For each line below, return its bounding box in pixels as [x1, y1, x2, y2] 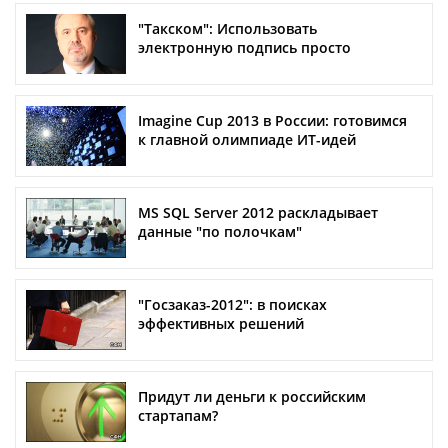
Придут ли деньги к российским [138, 387, 366, 407]
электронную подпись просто [138, 38, 351, 58]
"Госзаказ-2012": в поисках [138, 295, 327, 315]
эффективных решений [138, 314, 304, 334]
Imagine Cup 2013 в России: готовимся [138, 111, 407, 131]
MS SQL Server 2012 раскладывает [138, 203, 378, 223]
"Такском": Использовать [138, 19, 317, 39]
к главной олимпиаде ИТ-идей [138, 130, 356, 150]
